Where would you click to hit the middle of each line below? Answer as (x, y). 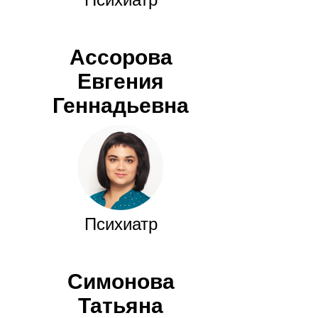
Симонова (121, 282)
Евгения (121, 82)
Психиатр (121, 224)
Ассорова (121, 57)
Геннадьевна (121, 106)
